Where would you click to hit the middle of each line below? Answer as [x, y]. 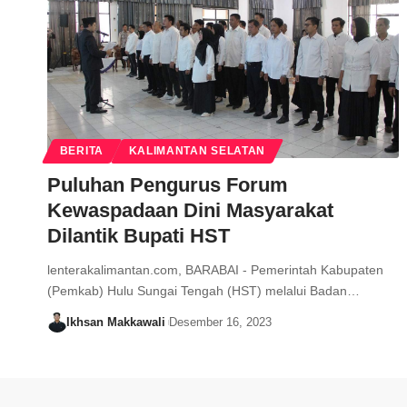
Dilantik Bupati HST [139, 236]
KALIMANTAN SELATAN [197, 151]
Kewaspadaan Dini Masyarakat [190, 211]
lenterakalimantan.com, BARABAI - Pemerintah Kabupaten [215, 270]
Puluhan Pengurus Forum [168, 185]
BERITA [81, 151]
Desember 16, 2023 [220, 323]
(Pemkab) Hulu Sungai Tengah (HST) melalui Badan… [203, 291]
